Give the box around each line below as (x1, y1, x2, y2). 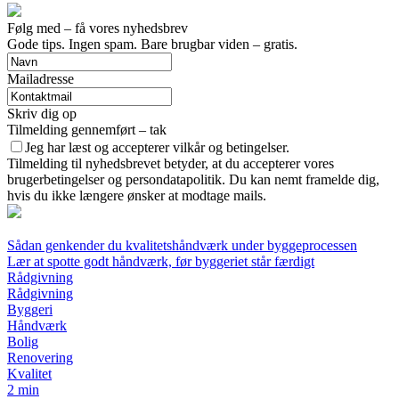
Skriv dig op (7, 106, 77, 122)
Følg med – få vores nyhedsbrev (7, 20, 188, 37)
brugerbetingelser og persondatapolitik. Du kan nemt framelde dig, (7, 172, 379, 188)
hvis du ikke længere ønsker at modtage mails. (7, 188, 266, 204)
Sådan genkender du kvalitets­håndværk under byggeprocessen (7, 238, 357, 254)
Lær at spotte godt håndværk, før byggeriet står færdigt (7, 254, 314, 270)
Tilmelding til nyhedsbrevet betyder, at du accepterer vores (7, 156, 334, 172)
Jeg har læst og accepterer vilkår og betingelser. (25, 140, 289, 156)
